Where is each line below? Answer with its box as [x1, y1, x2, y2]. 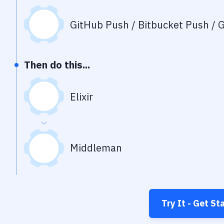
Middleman [70, 141, 122, 154]
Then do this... [24, 58, 90, 71]
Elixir [70, 90, 93, 103]
